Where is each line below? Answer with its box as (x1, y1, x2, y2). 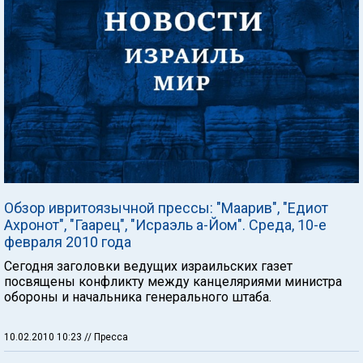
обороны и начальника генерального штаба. (4, 288, 271, 305)
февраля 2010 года (4, 233, 131, 250)
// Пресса (84, 331, 128, 343)
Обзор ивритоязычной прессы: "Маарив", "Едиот (4, 199, 328, 216)
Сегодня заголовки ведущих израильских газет (4, 258, 293, 274)
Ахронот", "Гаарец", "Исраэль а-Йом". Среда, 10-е (4, 216, 327, 233)
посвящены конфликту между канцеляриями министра (4, 273, 342, 289)
